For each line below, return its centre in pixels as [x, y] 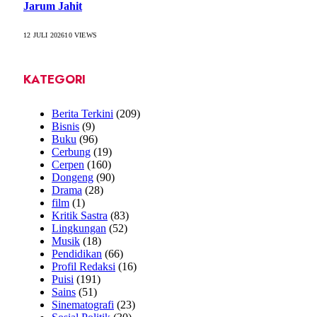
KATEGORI [54, 79]
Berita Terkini [82, 114]
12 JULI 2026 [44, 35]
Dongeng [73, 178]
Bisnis [65, 127]
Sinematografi [83, 305]
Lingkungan [79, 229]
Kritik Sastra [80, 216]
